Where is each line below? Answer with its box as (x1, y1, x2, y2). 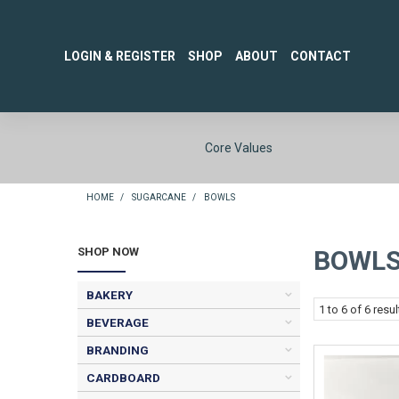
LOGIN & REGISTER (64, 49, 176, 64)
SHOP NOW (77, 245, 139, 258)
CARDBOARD (86, 370, 160, 385)
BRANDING (86, 343, 149, 357)
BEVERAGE (86, 315, 149, 330)
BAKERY (86, 288, 133, 302)
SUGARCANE (132, 192, 186, 202)
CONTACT (290, 49, 352, 64)
